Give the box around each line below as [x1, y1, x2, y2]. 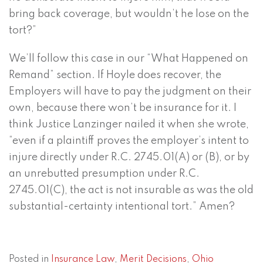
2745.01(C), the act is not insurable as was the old [9, 185, 254, 196]
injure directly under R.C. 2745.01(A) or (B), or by [9, 152, 249, 163]
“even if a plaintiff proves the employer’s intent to [9, 136, 249, 147]
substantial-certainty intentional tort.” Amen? [9, 201, 235, 213]
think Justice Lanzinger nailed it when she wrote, [9, 119, 249, 130]
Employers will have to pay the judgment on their [9, 86, 251, 97]
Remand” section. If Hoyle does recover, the [9, 70, 221, 81]
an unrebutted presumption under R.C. [9, 168, 200, 180]
